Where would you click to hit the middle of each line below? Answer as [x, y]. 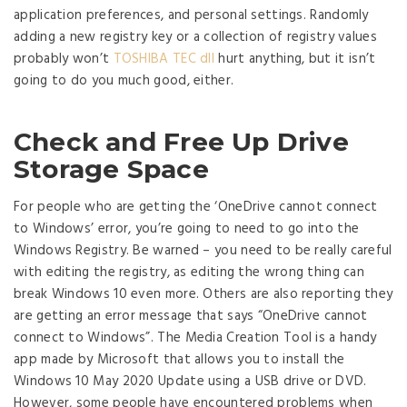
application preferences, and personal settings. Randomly [191, 15]
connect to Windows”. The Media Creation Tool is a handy [195, 338]
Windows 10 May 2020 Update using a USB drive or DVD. [190, 382]
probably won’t [64, 59]
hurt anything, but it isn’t [295, 59]
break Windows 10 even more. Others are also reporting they [203, 294]
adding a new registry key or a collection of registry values [195, 37]
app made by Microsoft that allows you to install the [179, 360]
